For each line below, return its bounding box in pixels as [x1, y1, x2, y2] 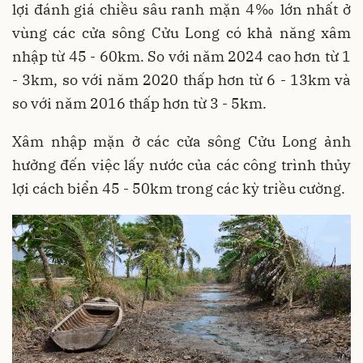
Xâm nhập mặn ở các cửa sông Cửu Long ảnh [12, 132, 351, 151]
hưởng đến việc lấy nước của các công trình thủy [12, 156, 351, 174]
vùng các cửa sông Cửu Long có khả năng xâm [12, 23, 351, 42]
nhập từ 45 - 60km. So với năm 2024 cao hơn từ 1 [12, 47, 351, 66]
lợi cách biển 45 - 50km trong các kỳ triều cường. [12, 179, 345, 198]
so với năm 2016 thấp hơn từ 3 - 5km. [12, 94, 267, 113]
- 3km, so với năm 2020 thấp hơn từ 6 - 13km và [12, 70, 351, 89]
